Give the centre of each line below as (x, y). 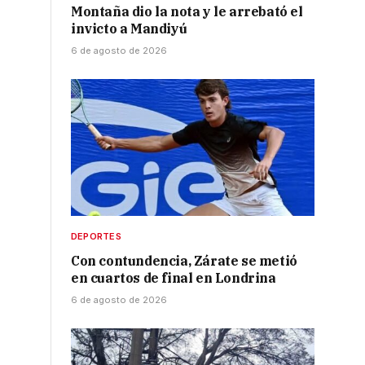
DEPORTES (96, 237)
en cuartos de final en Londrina (174, 278)
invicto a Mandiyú (129, 29)
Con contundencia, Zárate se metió (184, 261)
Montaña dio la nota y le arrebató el (187, 12)
